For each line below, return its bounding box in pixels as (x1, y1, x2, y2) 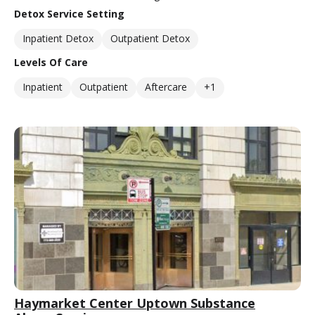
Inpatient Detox (22, 31, 94, 45)
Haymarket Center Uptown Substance (14, 294, 255, 311)
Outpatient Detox (110, 31, 190, 45)
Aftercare (145, 79, 187, 94)
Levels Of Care (14, 55, 88, 69)
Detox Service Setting (14, 6, 124, 20)
